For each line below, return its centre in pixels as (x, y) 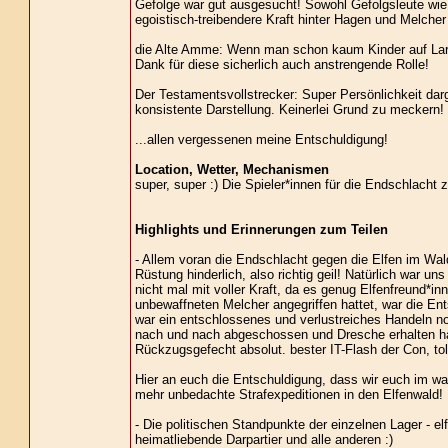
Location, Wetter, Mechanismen (231, 169)
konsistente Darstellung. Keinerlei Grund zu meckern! (289, 109)
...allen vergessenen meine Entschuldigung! (261, 139)
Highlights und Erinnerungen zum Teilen (261, 229)
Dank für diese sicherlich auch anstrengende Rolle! (281, 64)
